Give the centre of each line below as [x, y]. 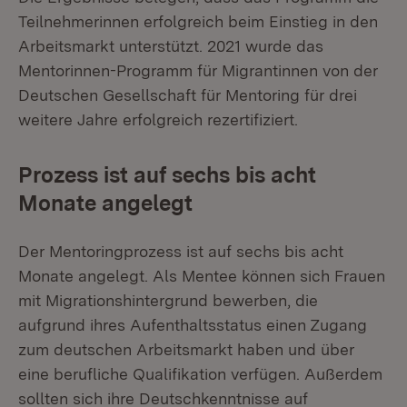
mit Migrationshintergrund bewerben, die [168, 300]
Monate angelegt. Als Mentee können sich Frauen [202, 276]
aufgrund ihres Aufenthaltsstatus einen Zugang [193, 325]
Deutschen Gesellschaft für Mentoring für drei [188, 95]
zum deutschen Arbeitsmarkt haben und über [186, 349]
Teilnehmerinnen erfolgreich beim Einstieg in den [198, 21]
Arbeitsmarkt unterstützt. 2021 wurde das [171, 46]
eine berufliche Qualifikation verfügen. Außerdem [200, 374]
